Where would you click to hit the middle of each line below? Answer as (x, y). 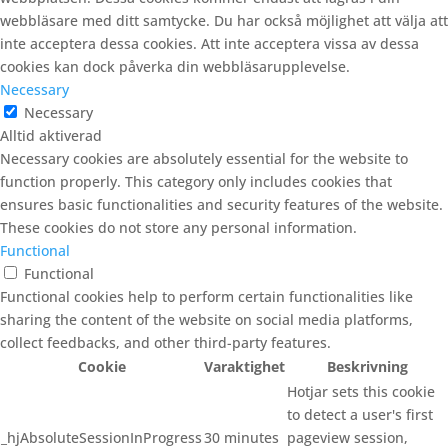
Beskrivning (367, 366)
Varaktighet (244, 366)
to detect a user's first (360, 414)
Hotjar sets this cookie (361, 391)
